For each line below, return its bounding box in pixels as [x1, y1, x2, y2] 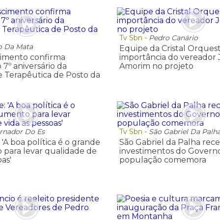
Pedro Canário [148, 33, 198, 43]
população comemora [119, 155, 206, 165]
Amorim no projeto [119, 61, 193, 71]
